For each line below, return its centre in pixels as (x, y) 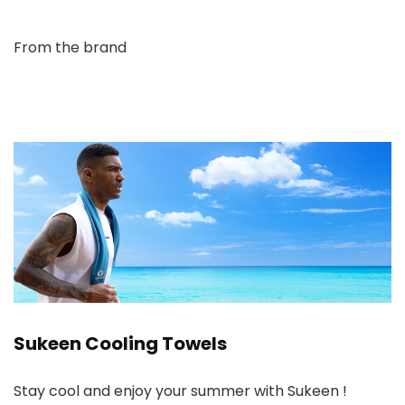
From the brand (70, 47)
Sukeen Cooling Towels (120, 344)
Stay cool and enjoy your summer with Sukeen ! (180, 391)
